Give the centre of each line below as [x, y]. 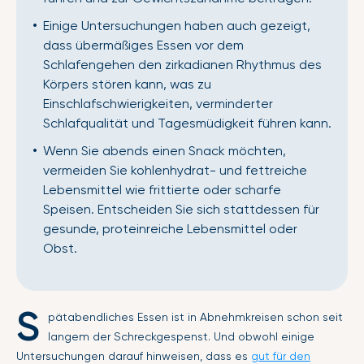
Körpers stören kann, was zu [127, 84]
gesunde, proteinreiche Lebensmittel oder [170, 229]
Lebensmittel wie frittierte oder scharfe [162, 190]
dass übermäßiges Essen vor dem [143, 45]
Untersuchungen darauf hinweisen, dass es [134, 356]
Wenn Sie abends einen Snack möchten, [165, 151]
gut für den [281, 356]
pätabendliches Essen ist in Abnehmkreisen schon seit [195, 317]
